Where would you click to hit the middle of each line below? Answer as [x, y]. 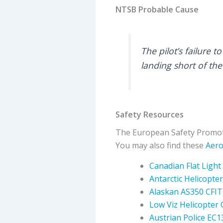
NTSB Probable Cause [157, 9]
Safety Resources [150, 115]
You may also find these [161, 146]
